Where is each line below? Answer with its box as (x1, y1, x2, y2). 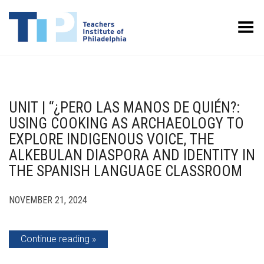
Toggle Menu (202, 18, 255, 29)
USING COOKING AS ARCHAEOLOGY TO (9, 115, 244, 132)
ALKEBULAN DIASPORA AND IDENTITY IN (9, 147, 255, 164)
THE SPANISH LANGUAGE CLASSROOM (9, 163, 242, 180)
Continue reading (21, 233, 90, 245)
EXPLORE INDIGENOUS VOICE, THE (9, 131, 214, 148)
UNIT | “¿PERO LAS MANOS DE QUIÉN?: (9, 99, 240, 116)
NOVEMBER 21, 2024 (9, 194, 87, 206)
